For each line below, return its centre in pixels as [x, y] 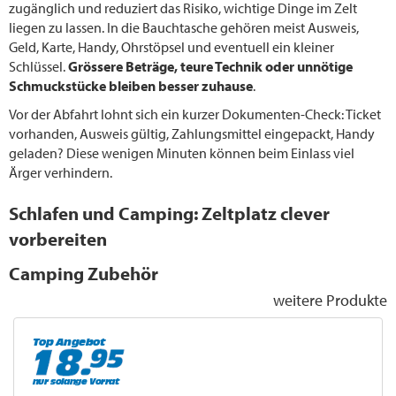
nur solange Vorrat [76, 381]
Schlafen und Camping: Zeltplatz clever [169, 213]
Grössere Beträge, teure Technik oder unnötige [210, 67]
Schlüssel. [38, 67]
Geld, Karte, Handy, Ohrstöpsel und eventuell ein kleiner [171, 47]
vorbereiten [58, 238]
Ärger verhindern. [61, 173]
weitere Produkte [330, 299]
